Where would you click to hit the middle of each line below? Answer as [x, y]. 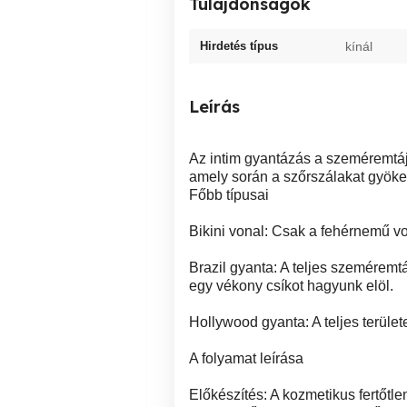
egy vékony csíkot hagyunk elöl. [291, 286]
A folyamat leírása [246, 358]
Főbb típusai [229, 195]
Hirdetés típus [239, 46]
